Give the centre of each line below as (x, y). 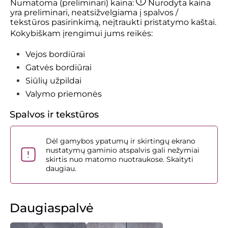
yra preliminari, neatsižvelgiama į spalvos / (94, 12)
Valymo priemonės (64, 94)
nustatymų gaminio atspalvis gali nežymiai (123, 150)
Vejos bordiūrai (55, 54)
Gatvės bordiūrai (59, 67)
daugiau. (61, 168)
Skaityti (180, 159)
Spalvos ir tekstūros (54, 114)
